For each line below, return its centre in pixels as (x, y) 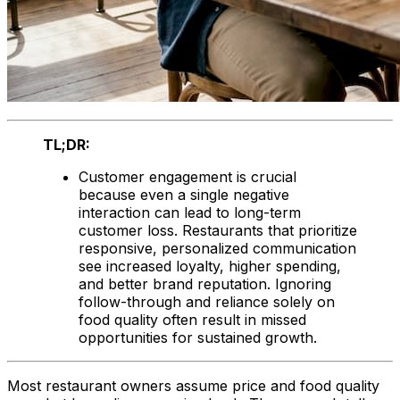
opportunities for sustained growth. (198, 337)
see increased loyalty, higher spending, (210, 266)
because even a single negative (184, 194)
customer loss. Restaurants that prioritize (218, 230)
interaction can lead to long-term (190, 212)
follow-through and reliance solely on (207, 301)
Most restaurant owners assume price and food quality (193, 385)
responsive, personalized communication (217, 248)
